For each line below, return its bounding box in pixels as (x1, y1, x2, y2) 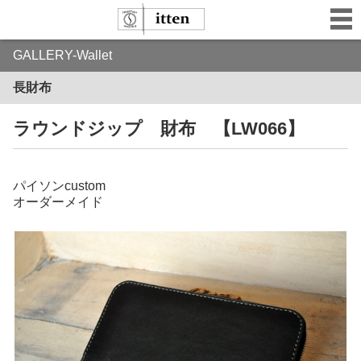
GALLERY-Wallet (13, 48, 112, 62)
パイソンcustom (13, 179, 106, 193)
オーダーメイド (13, 195, 103, 209)
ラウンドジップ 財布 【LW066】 (13, 118, 305, 139)
